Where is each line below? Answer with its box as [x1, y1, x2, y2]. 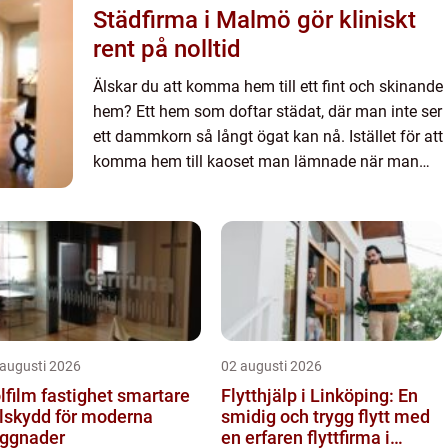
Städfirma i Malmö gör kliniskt [93, 6, 416, 34]
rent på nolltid [93, 35, 241, 63]
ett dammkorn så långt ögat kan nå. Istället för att [93, 127, 443, 146]
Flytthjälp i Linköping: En [221, 385, 418, 406]
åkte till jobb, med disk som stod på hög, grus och [93, 177, 441, 196]
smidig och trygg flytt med [221, 406, 430, 427]
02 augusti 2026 [221, 358, 322, 374]
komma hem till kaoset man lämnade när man [93, 152, 419, 171]
